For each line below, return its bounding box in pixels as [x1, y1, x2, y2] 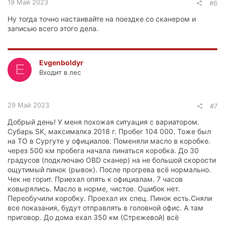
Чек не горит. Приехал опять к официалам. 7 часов [8, 174, 183, 183]
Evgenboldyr [39, 58, 83, 67]
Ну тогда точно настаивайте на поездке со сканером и [8, 14, 196, 23]
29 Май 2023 [8, 100, 49, 109]
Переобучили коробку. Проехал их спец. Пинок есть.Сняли [8, 193, 212, 202]
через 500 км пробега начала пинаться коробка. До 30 [8, 146, 199, 155]
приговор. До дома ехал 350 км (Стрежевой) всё [8, 212, 179, 221]
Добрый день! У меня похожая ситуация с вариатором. [8, 117, 199, 126]
